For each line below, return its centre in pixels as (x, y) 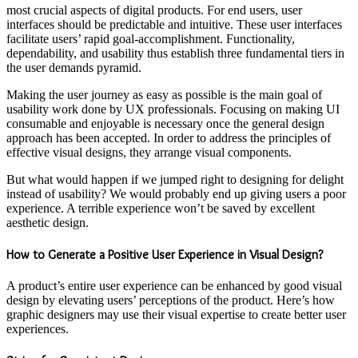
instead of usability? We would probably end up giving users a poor (176, 193)
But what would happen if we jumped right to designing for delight (175, 179)
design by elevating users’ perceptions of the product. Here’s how (171, 300)
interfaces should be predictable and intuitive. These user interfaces (174, 24)
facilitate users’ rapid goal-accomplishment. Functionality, (151, 38)
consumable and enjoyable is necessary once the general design (165, 123)
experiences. (38, 329)
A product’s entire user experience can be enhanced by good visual (174, 286)
